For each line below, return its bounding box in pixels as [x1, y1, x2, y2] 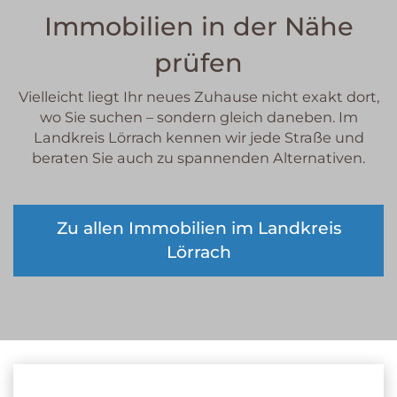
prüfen [154, 46, 243, 78]
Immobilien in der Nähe [43, 10, 354, 42]
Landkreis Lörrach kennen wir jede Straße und [33, 128, 364, 147]
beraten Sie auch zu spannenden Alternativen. [32, 149, 365, 167]
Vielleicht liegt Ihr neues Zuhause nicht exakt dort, [18, 88, 379, 106]
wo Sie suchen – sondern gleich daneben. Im [39, 108, 358, 127]
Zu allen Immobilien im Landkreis [56, 218, 341, 239]
